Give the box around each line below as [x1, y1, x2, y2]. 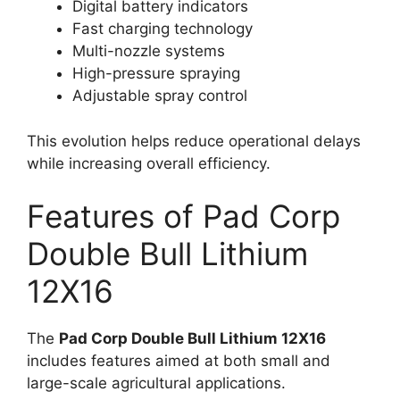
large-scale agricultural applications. [27, 374, 286, 393]
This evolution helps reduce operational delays [27, 131, 361, 150]
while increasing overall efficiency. [27, 154, 271, 172]
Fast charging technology [72, 20, 253, 38]
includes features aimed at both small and [27, 352, 330, 371]
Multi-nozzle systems [72, 42, 225, 61]
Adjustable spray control [72, 87, 247, 105]
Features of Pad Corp [27, 197, 340, 236]
